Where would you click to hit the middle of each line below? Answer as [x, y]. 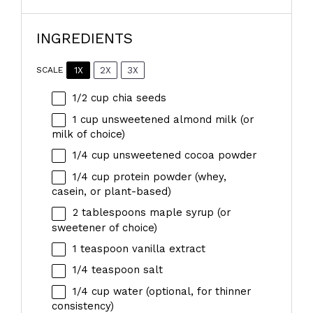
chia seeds [137, 97]
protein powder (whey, [168, 176]
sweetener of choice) [104, 227]
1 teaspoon [100, 248]
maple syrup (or [188, 213]
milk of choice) [88, 134]
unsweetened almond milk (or [176, 119]
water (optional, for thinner [180, 291]
